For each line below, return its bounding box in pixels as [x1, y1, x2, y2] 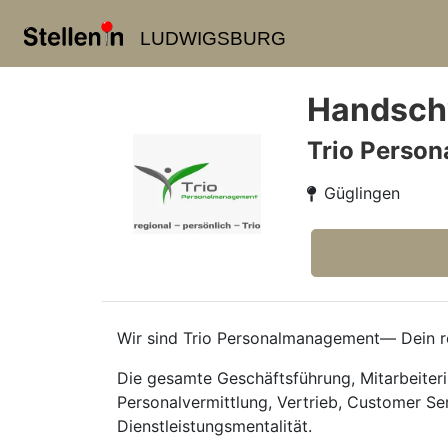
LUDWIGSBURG [139, 28, 286, 49]
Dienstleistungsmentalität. [117, 416, 312, 436]
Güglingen [324, 183, 400, 203]
